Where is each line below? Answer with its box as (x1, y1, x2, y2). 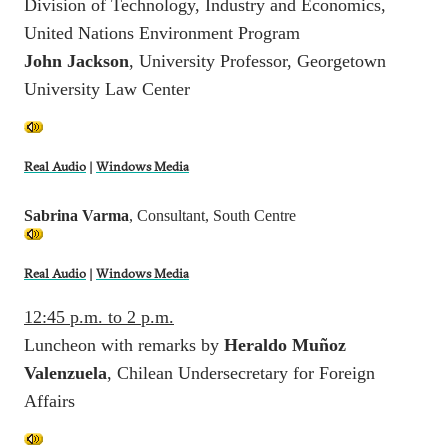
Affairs (24, 390, 75, 411)
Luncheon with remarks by (24, 334, 224, 355)
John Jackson (24, 50, 129, 71)
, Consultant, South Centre (129, 206, 296, 224)
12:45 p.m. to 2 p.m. (24, 306, 174, 327)
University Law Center (24, 78, 190, 99)
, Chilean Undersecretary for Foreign (107, 362, 375, 383)
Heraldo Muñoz (224, 334, 346, 355)
